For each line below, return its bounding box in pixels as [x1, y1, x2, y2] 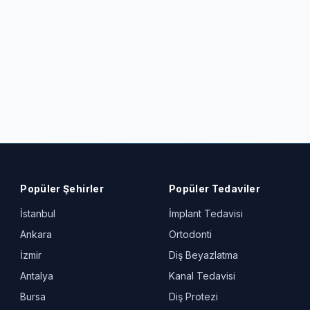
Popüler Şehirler [20, 183, 104, 194]
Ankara [20, 228, 53, 240]
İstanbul [20, 208, 56, 219]
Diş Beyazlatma [168, 249, 238, 261]
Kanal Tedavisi [168, 270, 235, 282]
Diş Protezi [168, 291, 218, 302]
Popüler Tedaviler [168, 183, 260, 194]
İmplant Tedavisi [168, 208, 243, 219]
